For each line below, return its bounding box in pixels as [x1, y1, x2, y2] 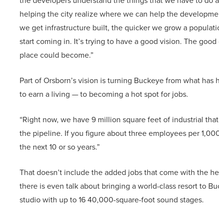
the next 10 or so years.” [20, 141, 100, 153]
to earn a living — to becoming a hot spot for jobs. [20, 88, 190, 100]
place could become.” [20, 49, 93, 61]
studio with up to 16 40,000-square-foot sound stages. [20, 194, 204, 206]
